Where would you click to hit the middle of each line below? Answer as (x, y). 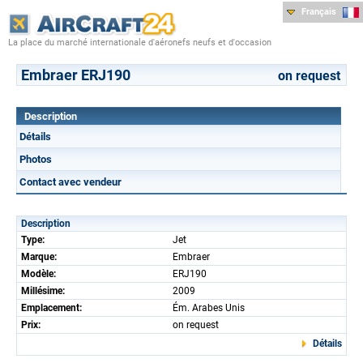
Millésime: (43, 290)
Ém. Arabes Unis (209, 307)
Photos (36, 159)
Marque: (39, 256)
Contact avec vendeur (70, 181)
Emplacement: (51, 307)
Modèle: (38, 273)
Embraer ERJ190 (76, 75)
